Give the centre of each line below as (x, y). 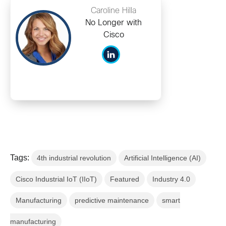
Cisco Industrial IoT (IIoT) (56, 179)
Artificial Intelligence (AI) (162, 158)
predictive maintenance (112, 200)
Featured (125, 179)
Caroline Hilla (114, 11)
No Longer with (114, 23)
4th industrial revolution (74, 158)
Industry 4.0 (171, 179)
